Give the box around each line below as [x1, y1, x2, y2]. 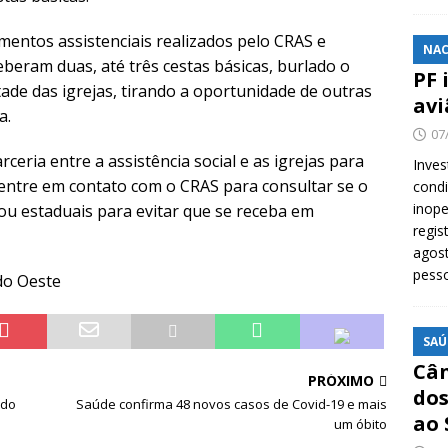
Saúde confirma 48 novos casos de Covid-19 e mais [76, 395, 388, 413]
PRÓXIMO [308, 371, 375, 390]
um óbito [334, 415, 388, 433]
